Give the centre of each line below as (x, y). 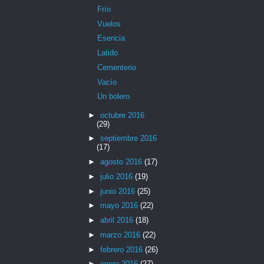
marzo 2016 (121, 235)
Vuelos (109, 24)
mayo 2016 (120, 206)
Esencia (111, 38)
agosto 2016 (122, 162)
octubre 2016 (122, 115)
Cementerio (117, 67)
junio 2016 (118, 191)
